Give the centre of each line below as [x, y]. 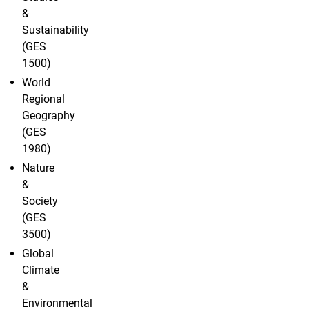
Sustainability [56, 30]
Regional [43, 99]
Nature [38, 168]
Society [40, 201]
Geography [49, 116]
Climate [41, 270]
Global [38, 254]
